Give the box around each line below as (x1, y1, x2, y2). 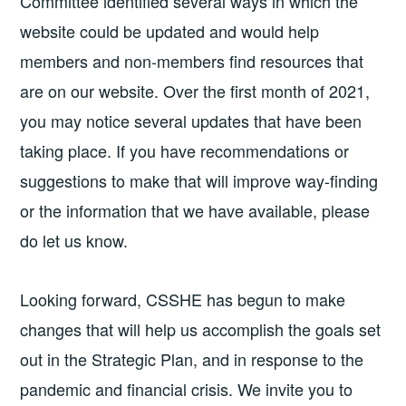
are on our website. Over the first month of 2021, (20, 78, 371, 102)
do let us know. (20, 227, 142, 252)
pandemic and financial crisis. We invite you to (20, 376, 353, 401)
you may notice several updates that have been (20, 108, 362, 132)
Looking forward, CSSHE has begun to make (20, 286, 346, 311)
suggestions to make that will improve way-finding (20, 168, 379, 192)
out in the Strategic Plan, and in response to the (20, 346, 364, 371)
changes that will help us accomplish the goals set (20, 316, 382, 341)
